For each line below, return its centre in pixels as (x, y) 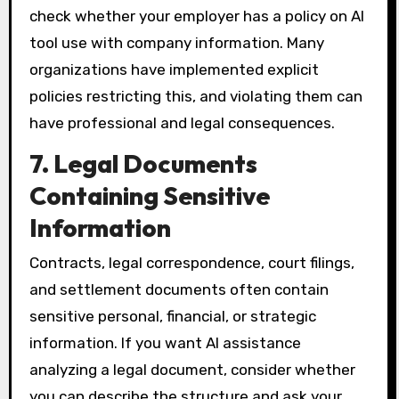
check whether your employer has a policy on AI (196, 16)
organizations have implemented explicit (174, 70)
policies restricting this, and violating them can (195, 97)
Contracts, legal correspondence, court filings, (191, 263)
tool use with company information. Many (176, 43)
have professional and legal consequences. (182, 123)
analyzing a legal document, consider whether (192, 370)
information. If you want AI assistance (165, 343)
